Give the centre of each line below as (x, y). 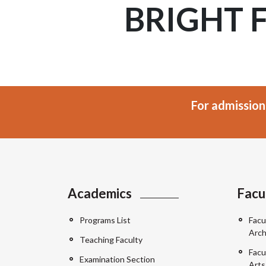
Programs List (105, 220)
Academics (100, 194)
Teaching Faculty (111, 240)
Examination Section (117, 259)
